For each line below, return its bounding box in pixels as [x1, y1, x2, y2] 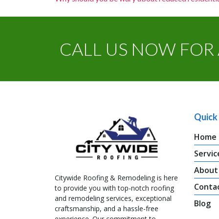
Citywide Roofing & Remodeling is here [55, 173, 178, 183]
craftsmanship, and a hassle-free [55, 204, 158, 214]
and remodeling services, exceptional [55, 194, 172, 203]
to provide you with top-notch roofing [55, 183, 174, 193]
